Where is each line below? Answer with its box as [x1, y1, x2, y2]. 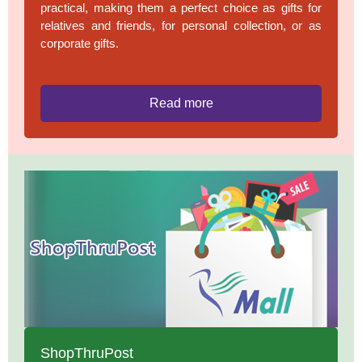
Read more [149, 95, 213, 110]
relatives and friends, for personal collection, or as [40, 18, 322, 32]
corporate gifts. [40, 36, 119, 50]
